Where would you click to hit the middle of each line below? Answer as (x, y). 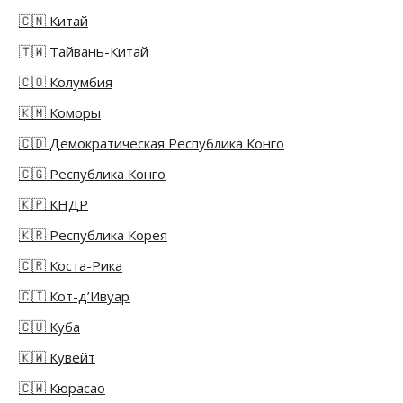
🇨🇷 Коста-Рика (71, 266)
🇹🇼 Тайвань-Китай (84, 52)
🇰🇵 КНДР (54, 205)
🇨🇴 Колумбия (66, 82)
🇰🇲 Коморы (60, 113)
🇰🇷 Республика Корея (93, 235)
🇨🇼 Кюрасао (62, 388)
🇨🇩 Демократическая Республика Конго (152, 143)
